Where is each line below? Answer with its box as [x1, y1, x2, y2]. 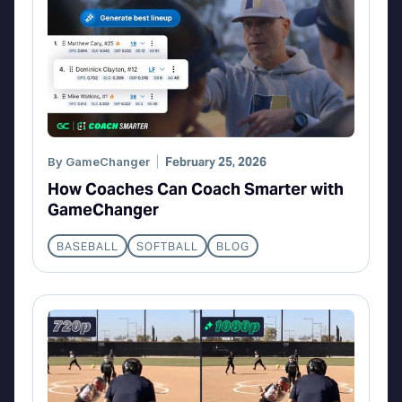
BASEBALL [57, 240, 118, 254]
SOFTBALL [136, 240, 198, 254]
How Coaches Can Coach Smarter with [48, 179, 344, 200]
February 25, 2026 [165, 154, 267, 170]
